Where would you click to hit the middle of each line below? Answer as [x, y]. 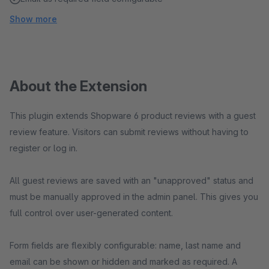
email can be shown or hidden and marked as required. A [123, 261]
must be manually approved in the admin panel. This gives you [134, 197]
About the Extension [78, 86]
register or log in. [44, 148]
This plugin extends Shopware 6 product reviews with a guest [133, 116]
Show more [33, 19]
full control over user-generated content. [91, 213]
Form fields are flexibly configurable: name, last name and [125, 245]
